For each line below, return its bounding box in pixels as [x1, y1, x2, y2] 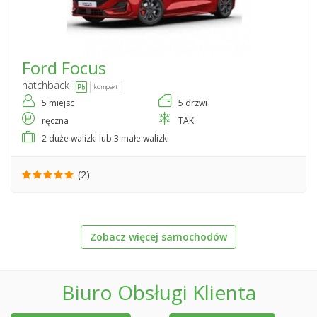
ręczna [42, 115, 69, 127]
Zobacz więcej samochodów [90, 230, 227, 244]
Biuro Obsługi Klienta [61, 279, 256, 306]
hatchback [22, 79, 69, 93]
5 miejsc [42, 97, 74, 110]
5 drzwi [178, 97, 207, 110]
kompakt [94, 81, 118, 91]
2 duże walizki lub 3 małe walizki [42, 132, 169, 145]
